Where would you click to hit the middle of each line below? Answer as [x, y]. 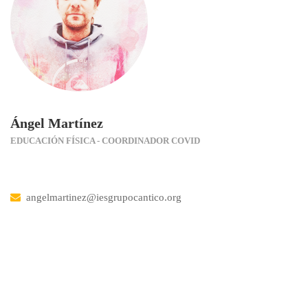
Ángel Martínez [57, 123]
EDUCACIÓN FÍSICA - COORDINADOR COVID [105, 141]
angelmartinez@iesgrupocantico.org [104, 197]
